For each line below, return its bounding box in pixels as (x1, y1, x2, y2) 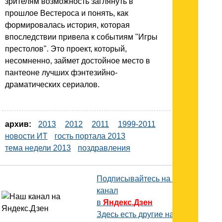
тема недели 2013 (5, 143, 71, 152)
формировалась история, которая (5, 20, 130, 29)
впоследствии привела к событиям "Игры (5, 32, 158, 41)
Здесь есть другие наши (97, 210, 185, 219)
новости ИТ (5, 131, 48, 140)
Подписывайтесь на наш (97, 174, 188, 183)
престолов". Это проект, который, (5, 44, 127, 53)
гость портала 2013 (55, 131, 125, 140)
